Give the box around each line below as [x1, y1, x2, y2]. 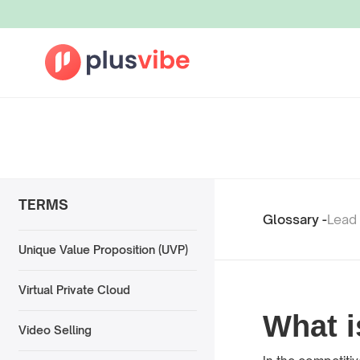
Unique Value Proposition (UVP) [18, 243, 188, 257]
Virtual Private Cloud [18, 283, 130, 297]
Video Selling [18, 323, 92, 337]
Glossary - [263, 211, 327, 227]
